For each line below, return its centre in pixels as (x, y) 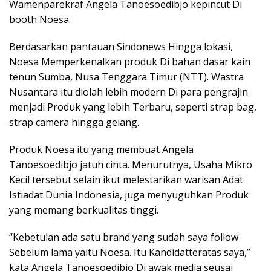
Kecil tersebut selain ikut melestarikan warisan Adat (126, 180)
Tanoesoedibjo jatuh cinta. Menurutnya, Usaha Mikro (131, 165)
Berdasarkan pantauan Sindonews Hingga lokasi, (121, 47)
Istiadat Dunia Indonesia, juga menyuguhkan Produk (129, 195)
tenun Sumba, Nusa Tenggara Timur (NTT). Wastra (126, 77)
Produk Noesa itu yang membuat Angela (101, 150)
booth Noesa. (40, 20)
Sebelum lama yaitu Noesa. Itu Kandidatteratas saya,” (130, 253)
